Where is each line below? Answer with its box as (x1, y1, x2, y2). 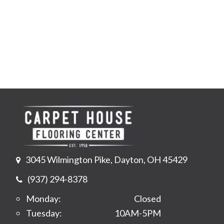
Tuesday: (26, 207, 62, 218)
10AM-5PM (114, 207, 161, 218)
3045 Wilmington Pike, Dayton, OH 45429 (25, 153, 187, 165)
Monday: (26, 192, 61, 204)
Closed (134, 192, 161, 204)
